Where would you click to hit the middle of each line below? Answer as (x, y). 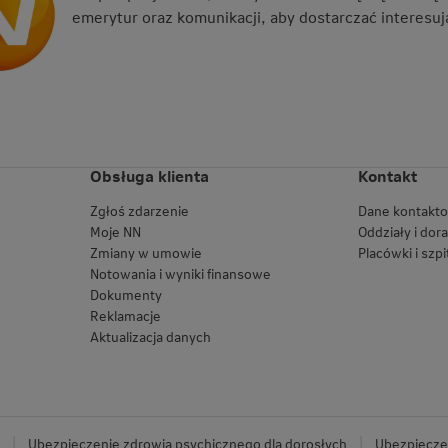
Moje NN (115, 232)
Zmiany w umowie (145, 253)
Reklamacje (125, 316)
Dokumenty (125, 295)
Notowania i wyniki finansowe (180, 274)
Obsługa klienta (149, 176)
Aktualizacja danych (150, 337)
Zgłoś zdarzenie (139, 211)
